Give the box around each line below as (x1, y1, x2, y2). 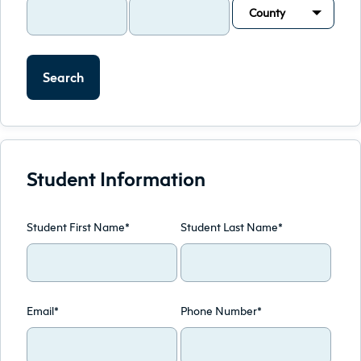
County (248, 6, 285, 19)
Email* (27, 304, 59, 317)
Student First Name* (27, 220, 130, 234)
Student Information (27, 168, 205, 190)
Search (43, 69, 84, 85)
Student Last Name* (180, 220, 283, 234)
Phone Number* (180, 304, 262, 317)
